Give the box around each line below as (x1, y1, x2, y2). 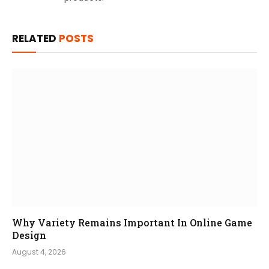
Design (12, 228, 46, 241)
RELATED (12, 31, 59, 46)
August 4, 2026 (12, 246, 66, 257)
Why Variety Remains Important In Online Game (12, 216, 252, 229)
